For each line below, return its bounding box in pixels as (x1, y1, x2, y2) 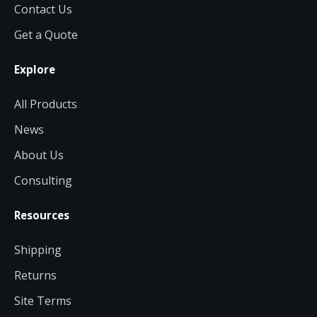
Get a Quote (14, 26, 78, 42)
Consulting (14, 172, 72, 188)
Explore (14, 62, 55, 76)
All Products (14, 96, 77, 112)
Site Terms (14, 292, 71, 309)
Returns (14, 267, 57, 283)
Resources (14, 207, 69, 222)
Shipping (14, 241, 62, 258)
